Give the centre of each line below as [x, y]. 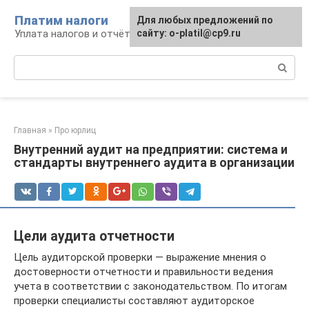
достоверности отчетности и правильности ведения [143, 271]
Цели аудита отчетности [94, 236]
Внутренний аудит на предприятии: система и [151, 149]
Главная [30, 130]
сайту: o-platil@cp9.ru [189, 33]
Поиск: [30, 62]
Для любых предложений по [205, 20]
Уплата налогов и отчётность [87, 34]
